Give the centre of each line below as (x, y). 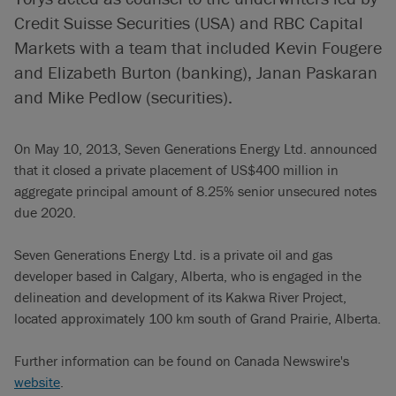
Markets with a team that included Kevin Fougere (198, 47)
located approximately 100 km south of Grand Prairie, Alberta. (198, 318)
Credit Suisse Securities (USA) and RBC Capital (189, 23)
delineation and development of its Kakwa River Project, (180, 297)
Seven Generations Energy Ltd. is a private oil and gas (173, 255)
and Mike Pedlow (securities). (123, 97)
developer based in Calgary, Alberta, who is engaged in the (188, 276)
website (37, 382)
